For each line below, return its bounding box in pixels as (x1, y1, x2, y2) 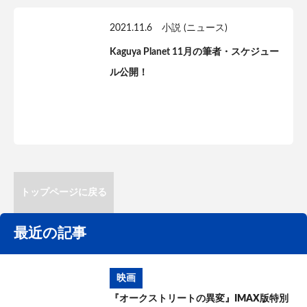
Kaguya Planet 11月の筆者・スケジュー (110, 47, 279, 57)
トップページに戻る (21, 188, 107, 197)
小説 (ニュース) (162, 23, 228, 33)
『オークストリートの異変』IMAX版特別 (110, 294, 288, 304)
